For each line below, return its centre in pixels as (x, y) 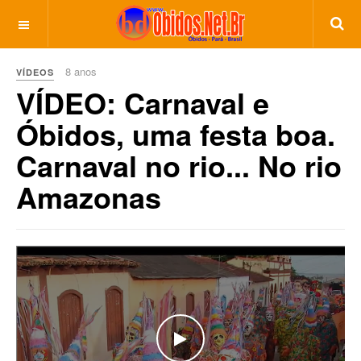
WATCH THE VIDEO (247, 337)
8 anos (81, 71)
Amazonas (89, 197)
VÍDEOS (35, 72)
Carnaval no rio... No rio (179, 165)
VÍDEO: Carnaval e (143, 102)
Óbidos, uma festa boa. (176, 134)
